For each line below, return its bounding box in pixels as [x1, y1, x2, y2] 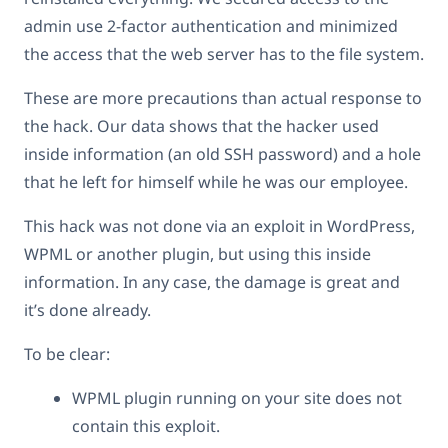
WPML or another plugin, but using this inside [24, 242, 371, 267]
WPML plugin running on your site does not [72, 386, 402, 411]
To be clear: [24, 342, 110, 367]
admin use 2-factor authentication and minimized [24, 14, 398, 39]
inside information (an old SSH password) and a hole [24, 142, 421, 167]
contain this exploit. [72, 414, 220, 439]
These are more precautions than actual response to [24, 86, 422, 111]
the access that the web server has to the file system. [24, 42, 424, 67]
